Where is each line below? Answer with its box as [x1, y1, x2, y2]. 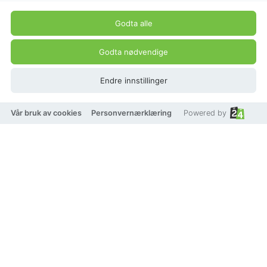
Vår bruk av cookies [10, 108, 82, 117]
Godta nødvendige [99, 46, 168, 57]
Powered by [183, 108, 226, 117]
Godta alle [114, 18, 153, 28]
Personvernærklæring [91, 108, 172, 117]
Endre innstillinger [100, 75, 167, 85]
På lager [5, 237, 42, 249]
